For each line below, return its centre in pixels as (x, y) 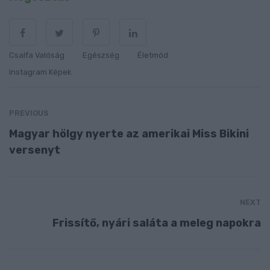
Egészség (101, 55)
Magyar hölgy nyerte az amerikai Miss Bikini (129, 134)
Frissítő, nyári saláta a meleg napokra (157, 223)
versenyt (35, 150)
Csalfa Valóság (37, 55)
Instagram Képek (40, 72)
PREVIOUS (29, 113)
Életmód (153, 55)
